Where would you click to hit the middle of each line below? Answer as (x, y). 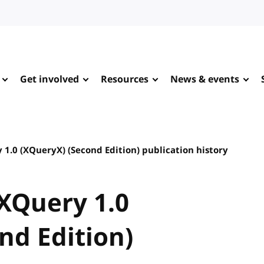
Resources (125, 79)
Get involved (49, 79)
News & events (205, 79)
